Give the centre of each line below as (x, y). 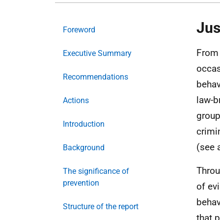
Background (84, 148)
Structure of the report (101, 206)
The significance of (96, 171)
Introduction (84, 124)
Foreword (79, 30)
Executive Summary (97, 53)
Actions (76, 100)
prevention (81, 183)
